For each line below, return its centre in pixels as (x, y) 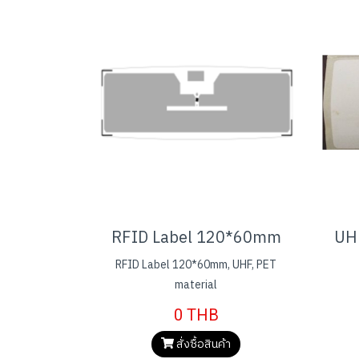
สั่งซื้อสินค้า (203, 344)
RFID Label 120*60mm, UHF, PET (196, 264)
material (196, 284)
